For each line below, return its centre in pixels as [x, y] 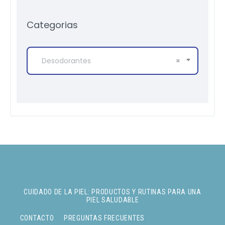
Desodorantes [66, 61]
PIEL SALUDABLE [113, 200]
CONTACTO [37, 218]
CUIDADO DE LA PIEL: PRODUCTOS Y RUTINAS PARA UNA [113, 192]
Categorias [52, 25]
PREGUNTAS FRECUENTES [104, 218]
